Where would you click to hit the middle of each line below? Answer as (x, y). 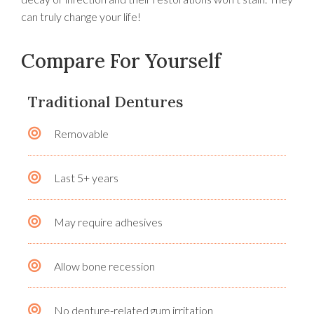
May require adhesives (108, 221)
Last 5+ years (86, 177)
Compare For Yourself (121, 61)
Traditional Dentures (105, 101)
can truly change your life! (81, 16)
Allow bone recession (104, 266)
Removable (81, 133)
